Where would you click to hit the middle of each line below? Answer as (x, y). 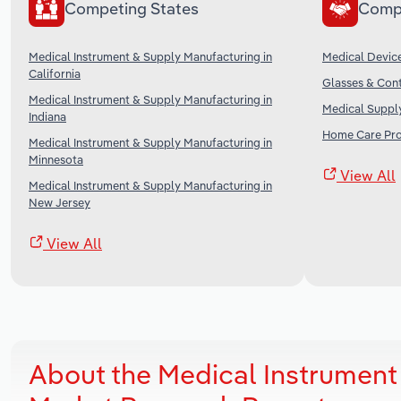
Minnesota (56, 159)
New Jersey (60, 202)
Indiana (47, 116)
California (55, 73)
